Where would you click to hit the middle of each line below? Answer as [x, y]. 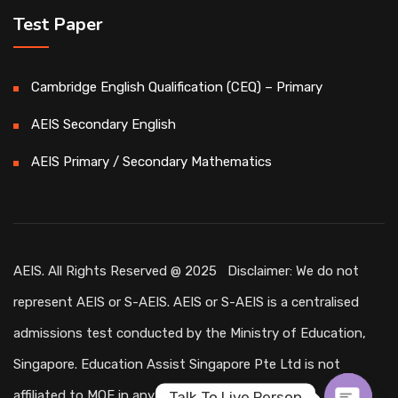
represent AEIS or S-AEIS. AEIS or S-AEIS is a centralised [186, 302]
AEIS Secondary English [103, 124]
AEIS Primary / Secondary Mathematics [151, 162]
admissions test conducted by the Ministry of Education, [190, 333]
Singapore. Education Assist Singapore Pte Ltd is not [177, 364]
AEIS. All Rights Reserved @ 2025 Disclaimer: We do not [186, 271]
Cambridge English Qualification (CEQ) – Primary [177, 87]
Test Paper [58, 24]
